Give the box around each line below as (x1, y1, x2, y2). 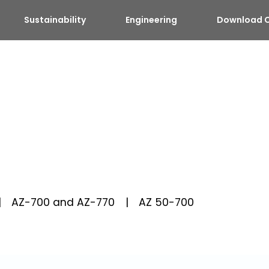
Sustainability (24, 13, 86, 26)
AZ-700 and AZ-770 (11, 195, 115, 210)
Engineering (125, 13, 178, 26)
